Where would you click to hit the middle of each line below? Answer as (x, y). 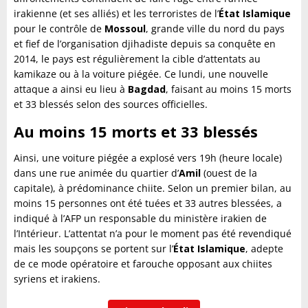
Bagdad (147, 89)
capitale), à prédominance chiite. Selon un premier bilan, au (153, 188)
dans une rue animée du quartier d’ (96, 173)
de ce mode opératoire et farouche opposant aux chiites (143, 264)
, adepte (264, 249)
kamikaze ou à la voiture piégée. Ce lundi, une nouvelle (141, 74)
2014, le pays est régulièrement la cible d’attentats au (137, 59)
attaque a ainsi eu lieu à (71, 89)
